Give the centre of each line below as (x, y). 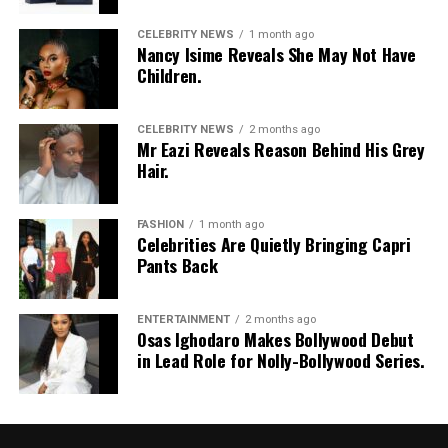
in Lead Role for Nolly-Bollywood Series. (280, 360)
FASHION (160, 225)
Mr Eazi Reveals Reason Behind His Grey (280, 149)
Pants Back (177, 265)
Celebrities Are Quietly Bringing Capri (273, 244)
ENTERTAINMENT (183, 320)
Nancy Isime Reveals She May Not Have (276, 54)
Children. (169, 75)
